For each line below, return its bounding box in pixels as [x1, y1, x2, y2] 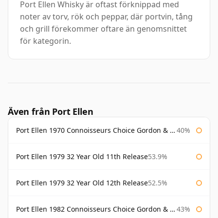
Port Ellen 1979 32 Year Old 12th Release [16, 178, 148, 188]
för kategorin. [20, 36, 71, 47]
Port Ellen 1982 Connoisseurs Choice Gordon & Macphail [16, 204, 170, 214]
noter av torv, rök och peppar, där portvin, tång [20, 11, 193, 22]
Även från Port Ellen [8, 106, 93, 118]
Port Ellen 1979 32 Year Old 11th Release [16, 152, 148, 162]
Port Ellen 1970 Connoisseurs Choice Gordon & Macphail [16, 126, 170, 135]
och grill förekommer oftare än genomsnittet [20, 23, 187, 35]
